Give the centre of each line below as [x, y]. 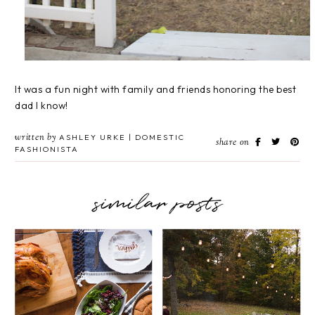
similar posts [157, 204]
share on [234, 143]
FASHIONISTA [47, 149]
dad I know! [43, 106]
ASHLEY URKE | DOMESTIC [121, 137]
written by [36, 138]
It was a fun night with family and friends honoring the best [155, 90]
